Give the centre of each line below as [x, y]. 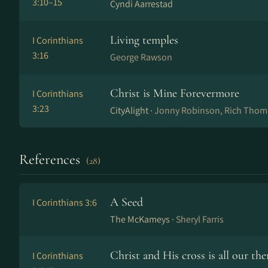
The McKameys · [143, 219]
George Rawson [141, 57]
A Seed [127, 202]
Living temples [144, 40]
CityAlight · [132, 110]
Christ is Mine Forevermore [175, 93]
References [51, 159]
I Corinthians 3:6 [65, 202]
